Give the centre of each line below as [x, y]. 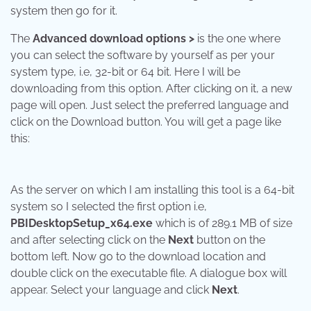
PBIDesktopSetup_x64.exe [82, 224]
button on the [229, 240]
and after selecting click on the [89, 240]
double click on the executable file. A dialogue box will [149, 274]
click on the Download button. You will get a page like [146, 122]
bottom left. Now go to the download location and [138, 257]
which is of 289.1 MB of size [222, 224]
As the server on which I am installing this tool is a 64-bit [152, 190]
